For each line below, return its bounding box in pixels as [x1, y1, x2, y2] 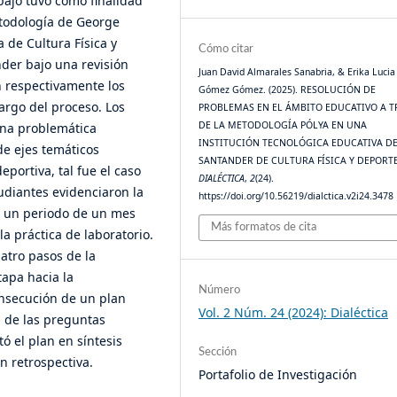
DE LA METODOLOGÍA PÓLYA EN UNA [198, 119, 368, 132]
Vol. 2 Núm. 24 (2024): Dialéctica [198, 303, 389, 321]
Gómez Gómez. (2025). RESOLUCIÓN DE [198, 83, 377, 97]
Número [198, 284, 241, 296]
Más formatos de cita [211, 221, 317, 233]
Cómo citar [198, 43, 254, 56]
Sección [198, 346, 237, 358]
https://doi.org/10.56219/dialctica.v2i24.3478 [198, 190, 394, 203]
